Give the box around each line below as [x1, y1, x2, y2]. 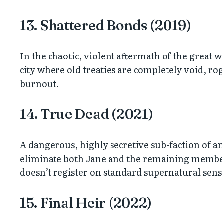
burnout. [20, 76, 59, 90]
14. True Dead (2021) [20, 105, 153, 122]
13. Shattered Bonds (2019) [20, 16, 191, 34]
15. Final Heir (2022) [20, 194, 152, 211]
